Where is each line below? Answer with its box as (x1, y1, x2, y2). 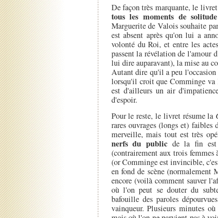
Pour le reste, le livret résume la (111, 110, 216, 121)
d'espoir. (111, 94, 137, 105)
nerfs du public (111, 137, 167, 149)
